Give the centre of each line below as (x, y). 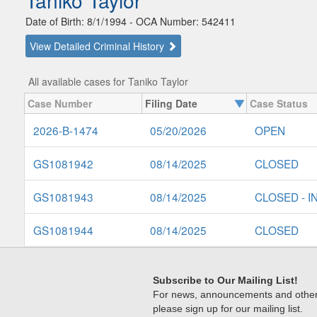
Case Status (279, 104)
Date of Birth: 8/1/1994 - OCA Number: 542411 (131, 22)
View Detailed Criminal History (98, 46)
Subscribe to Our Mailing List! (225, 281)
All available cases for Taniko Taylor (108, 82)
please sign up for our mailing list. (228, 309)
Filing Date (171, 104)
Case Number (60, 104)
